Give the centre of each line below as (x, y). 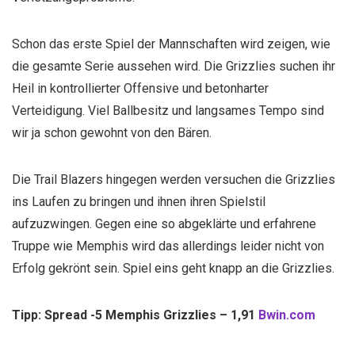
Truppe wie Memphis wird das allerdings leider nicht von (168, 246)
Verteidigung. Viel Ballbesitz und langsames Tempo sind (168, 111)
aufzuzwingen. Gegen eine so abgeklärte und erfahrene (164, 224)
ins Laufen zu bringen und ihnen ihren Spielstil (139, 202)
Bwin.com (287, 315)
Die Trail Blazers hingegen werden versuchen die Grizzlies (174, 179)
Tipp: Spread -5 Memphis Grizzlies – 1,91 (135, 315)
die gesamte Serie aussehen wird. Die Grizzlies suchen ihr (174, 66)
